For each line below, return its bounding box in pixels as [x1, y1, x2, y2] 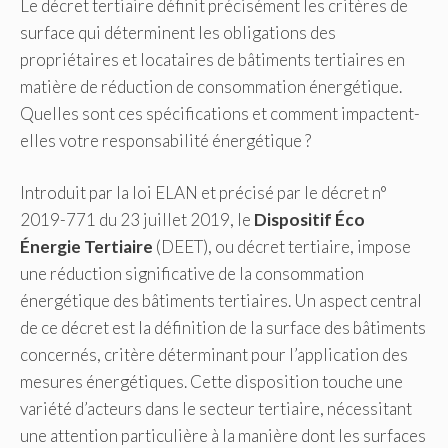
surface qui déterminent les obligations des [20, 21, 336, 43]
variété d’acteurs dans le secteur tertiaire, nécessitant [20, 398, 412, 420]
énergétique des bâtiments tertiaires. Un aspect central [20, 290, 422, 312]
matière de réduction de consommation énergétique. [20, 75, 402, 97]
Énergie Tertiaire [20, 236, 153, 258]
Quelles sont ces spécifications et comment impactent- [20, 102, 420, 124]
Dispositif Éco [254, 209, 365, 231]
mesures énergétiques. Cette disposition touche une [20, 371, 403, 393]
